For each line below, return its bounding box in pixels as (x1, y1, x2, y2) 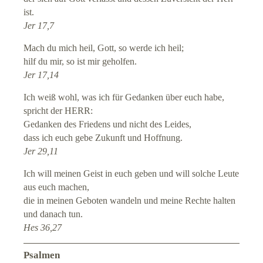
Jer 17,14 (23, 69, 59, 81)
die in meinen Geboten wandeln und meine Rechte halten (23, 195, 236, 207)
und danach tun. (23, 208, 83, 220)
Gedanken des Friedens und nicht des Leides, (23, 119, 192, 130)
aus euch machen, (23, 181, 90, 193)
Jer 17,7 (23, 20, 55, 32)
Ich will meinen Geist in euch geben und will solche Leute (23, 168, 240, 180)
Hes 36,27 (23, 222, 62, 234)
